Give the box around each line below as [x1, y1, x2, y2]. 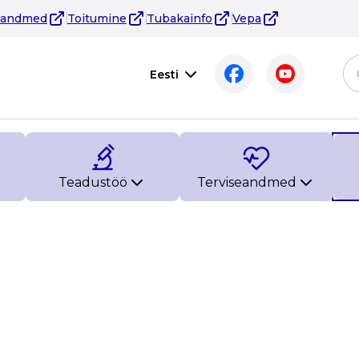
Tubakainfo [147, 11, 212, 26]
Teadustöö [58, 175, 127, 190]
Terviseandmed [197, 175, 296, 190]
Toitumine [67, 11, 127, 26]
